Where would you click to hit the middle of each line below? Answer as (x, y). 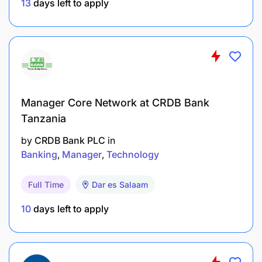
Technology (133, 154)
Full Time (46, 184)
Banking (39, 154)
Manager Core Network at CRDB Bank (115, 102)
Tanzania (44, 118)
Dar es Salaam (120, 184)
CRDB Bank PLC (70, 140)
